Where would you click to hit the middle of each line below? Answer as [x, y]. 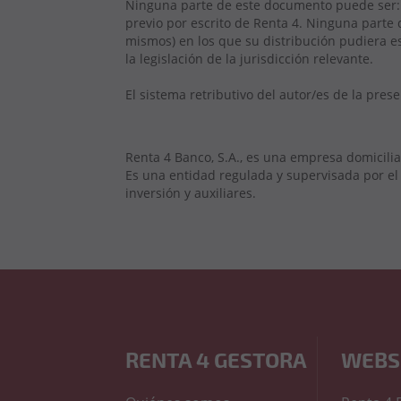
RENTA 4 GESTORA [216, 359]
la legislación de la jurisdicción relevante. [249, 59]
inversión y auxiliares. [191, 193]
